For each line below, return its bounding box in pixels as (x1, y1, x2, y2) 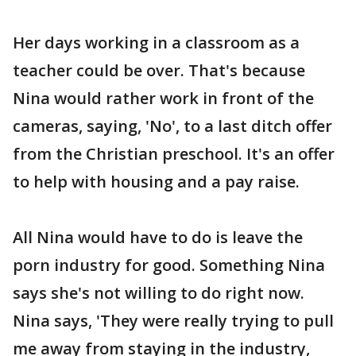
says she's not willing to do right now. (13, 282, 304, 304)
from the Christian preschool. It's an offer (13, 143, 335, 164)
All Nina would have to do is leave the (13, 226, 303, 248)
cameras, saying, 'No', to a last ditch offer (13, 115, 332, 137)
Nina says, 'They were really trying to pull (13, 310, 334, 331)
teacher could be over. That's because (13, 60, 305, 81)
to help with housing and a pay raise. (13, 171, 300, 192)
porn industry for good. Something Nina (13, 254, 325, 276)
